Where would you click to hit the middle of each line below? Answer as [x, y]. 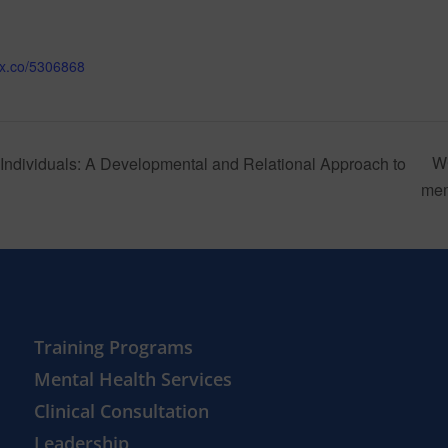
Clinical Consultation [122, 411]
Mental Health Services [133, 379]
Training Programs [114, 347]
